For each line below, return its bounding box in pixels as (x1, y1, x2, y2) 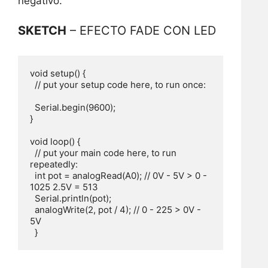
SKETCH (18, 23, 66, 38)
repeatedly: (30, 159, 78, 170)
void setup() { (30, 68, 86, 80)
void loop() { (30, 136, 80, 148)
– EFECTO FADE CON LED (66, 23, 216, 38)
